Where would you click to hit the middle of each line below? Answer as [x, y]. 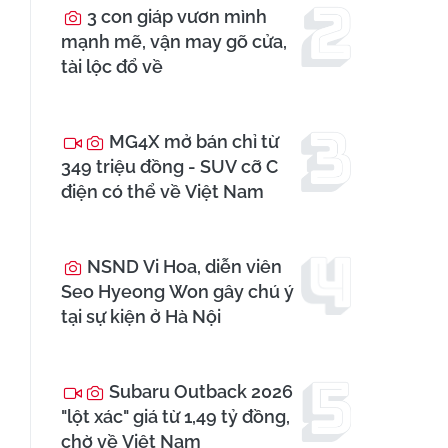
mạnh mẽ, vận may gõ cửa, [174, 42]
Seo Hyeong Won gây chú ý [177, 292]
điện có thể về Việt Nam [162, 192]
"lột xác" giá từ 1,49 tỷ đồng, [175, 417]
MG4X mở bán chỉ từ [192, 142]
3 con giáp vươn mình [175, 17]
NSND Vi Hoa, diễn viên [182, 267]
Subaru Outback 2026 [199, 392]
